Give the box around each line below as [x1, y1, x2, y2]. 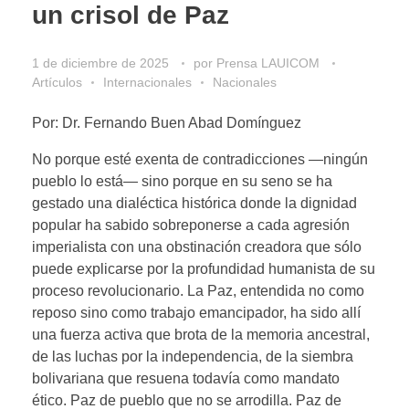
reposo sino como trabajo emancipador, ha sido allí [32, 304, 361, 320]
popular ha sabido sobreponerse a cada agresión [32, 216, 350, 233]
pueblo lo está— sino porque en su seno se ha [32, 173, 332, 189]
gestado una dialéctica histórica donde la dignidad [32, 194, 357, 211]
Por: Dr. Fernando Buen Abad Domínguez [32, 114, 301, 131]
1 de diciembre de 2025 [32, 55, 169, 70]
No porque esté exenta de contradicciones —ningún [32, 151, 368, 167]
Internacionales [103, 74, 192, 89]
